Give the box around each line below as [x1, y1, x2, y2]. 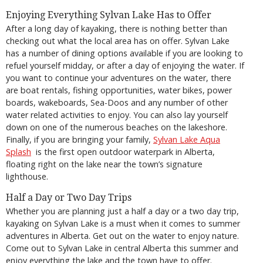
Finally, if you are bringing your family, [6, 133, 153, 145]
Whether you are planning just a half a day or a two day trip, [6, 205, 239, 217]
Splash [6, 146, 31, 157]
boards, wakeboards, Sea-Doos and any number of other [6, 96, 228, 108]
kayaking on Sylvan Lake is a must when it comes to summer [6, 218, 240, 230]
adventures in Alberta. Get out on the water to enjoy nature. [6, 230, 239, 242]
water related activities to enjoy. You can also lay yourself [6, 109, 228, 120]
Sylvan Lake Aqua [153, 133, 220, 145]
